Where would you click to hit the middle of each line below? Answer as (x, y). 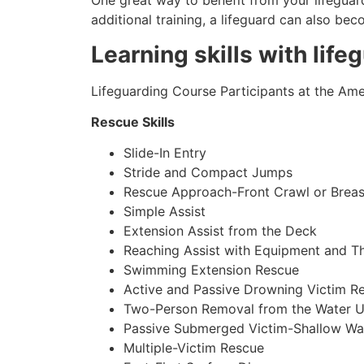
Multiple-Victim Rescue (194, 348)
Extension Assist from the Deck (220, 231)
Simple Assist (165, 212)
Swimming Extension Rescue (211, 270)
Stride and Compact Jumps (208, 173)
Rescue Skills (133, 122)
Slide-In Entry (165, 153)
